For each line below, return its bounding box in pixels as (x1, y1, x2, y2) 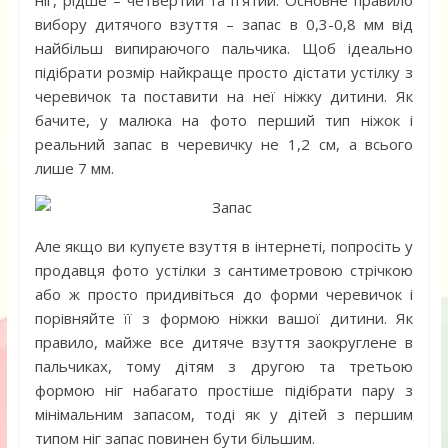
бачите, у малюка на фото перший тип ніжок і (34, 110, 414, 131)
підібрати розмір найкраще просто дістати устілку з (34, 62, 414, 83)
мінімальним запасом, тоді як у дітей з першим (34, 404, 414, 425)
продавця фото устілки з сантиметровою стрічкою (34, 260, 414, 281)
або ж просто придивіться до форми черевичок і (34, 284, 414, 305)
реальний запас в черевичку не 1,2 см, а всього (34, 134, 414, 155)
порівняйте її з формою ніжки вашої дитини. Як (34, 308, 414, 329)
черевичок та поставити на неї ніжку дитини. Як (34, 86, 414, 107)
